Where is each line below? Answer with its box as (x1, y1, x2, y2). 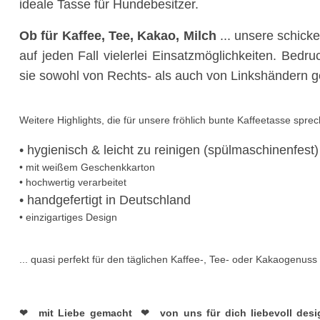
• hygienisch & (19, 142, 104, 157)
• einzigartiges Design (19, 211, 117, 223)
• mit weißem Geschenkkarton (19, 161, 155, 173)
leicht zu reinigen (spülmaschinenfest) (104, 142, 319, 157)
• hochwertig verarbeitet (19, 176, 126, 188)
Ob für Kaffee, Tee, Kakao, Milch (19, 29, 216, 44)
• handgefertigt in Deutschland (19, 192, 191, 207)
